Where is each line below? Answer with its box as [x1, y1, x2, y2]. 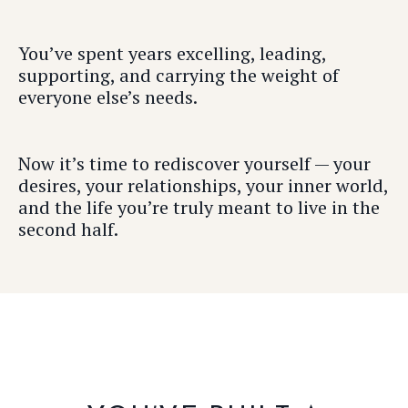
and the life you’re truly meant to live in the [18, 195, 380, 219]
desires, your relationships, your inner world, [18, 173, 388, 198]
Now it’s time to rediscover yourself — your [18, 151, 371, 176]
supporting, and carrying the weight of [18, 63, 339, 87]
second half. [18, 217, 118, 241]
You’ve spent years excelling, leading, [18, 41, 326, 66]
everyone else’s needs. [18, 85, 198, 109]
